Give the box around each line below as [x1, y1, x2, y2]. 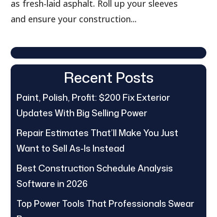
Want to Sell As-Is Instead [16, 142, 125, 155]
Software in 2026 [16, 177, 88, 190]
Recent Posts [63, 67, 154, 88]
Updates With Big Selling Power [16, 107, 148, 120]
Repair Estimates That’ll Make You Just [16, 126, 179, 139]
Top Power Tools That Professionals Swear [16, 197, 195, 210]
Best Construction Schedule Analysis [16, 162, 173, 175]
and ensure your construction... [11, 13, 137, 25]
